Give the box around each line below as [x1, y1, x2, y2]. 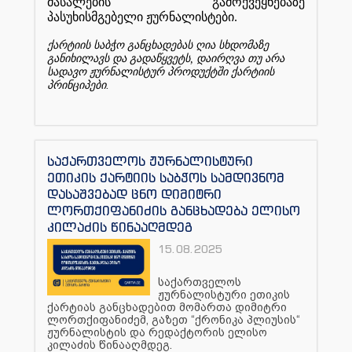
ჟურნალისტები [146, 9, 234, 24]
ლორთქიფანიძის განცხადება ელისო [47, 202, 300, 218]
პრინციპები [47, 79, 106, 91]
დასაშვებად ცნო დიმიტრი [47, 185, 222, 202]
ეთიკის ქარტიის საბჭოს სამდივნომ [47, 169, 284, 185]
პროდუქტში [167, 65, 228, 78]
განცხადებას [127, 38, 192, 51]
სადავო [47, 65, 86, 78]
